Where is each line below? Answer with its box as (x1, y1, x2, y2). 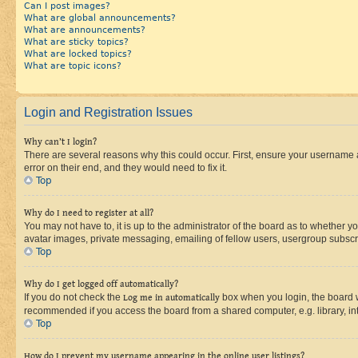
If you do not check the (24, 292, 123, 303)
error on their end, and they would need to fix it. (24, 162, 227, 173)
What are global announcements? (24, 12, 176, 23)
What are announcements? (24, 24, 145, 35)
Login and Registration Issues (24, 105, 193, 119)
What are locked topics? (24, 48, 132, 59)
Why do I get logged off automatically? (24, 278, 178, 290)
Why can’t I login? (24, 136, 97, 148)
